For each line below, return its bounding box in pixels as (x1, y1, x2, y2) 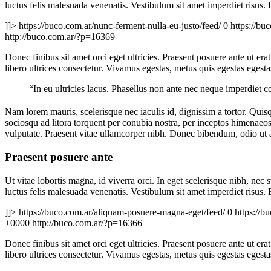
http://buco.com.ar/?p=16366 (32, 217, 142, 228)
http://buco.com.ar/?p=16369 (5, 31, 115, 42)
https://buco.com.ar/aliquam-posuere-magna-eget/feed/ (19, 206, 225, 217)
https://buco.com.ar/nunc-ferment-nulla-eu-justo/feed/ (19, 21, 221, 31)
